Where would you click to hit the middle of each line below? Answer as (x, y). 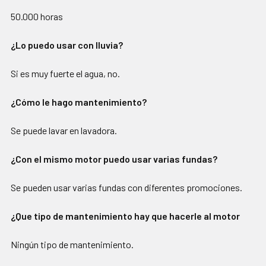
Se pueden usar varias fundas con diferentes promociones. (126, 188)
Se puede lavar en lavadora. (64, 131)
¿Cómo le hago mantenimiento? (79, 102)
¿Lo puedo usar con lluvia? (67, 45)
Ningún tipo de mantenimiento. (72, 245)
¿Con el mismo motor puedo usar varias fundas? (114, 159)
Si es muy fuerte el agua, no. (65, 74)
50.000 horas (37, 17)
